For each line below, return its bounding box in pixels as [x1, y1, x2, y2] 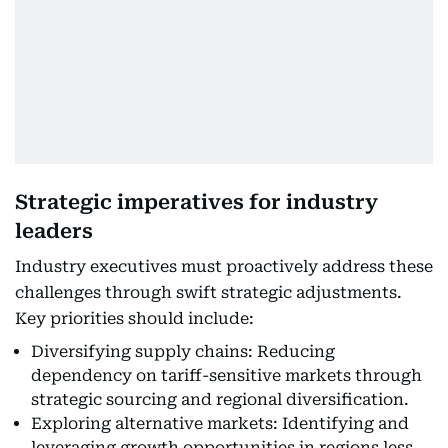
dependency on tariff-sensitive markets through [31, 366, 422, 385]
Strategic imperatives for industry [15, 190, 378, 214]
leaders [15, 219, 93, 243]
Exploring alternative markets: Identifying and [31, 414, 409, 433]
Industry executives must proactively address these [15, 257, 433, 276]
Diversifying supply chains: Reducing [31, 342, 335, 361]
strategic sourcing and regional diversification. [31, 390, 409, 409]
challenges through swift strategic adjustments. [15, 283, 402, 302]
